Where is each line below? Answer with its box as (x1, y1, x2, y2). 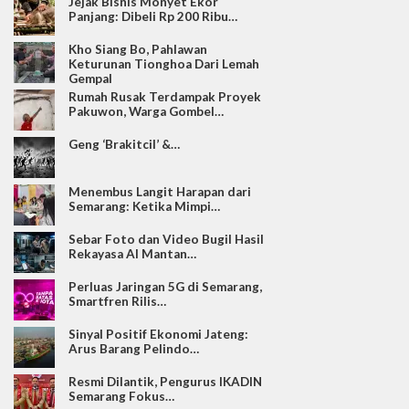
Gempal (68, 71, 112, 87)
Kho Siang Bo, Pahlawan (68, 42, 207, 58)
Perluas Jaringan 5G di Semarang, (68, 279, 262, 295)
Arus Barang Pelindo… (68, 341, 199, 357)
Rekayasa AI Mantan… (68, 246, 196, 262)
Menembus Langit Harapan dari (68, 184, 251, 200)
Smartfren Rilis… (68, 294, 166, 309)
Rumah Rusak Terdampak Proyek (68, 89, 261, 105)
